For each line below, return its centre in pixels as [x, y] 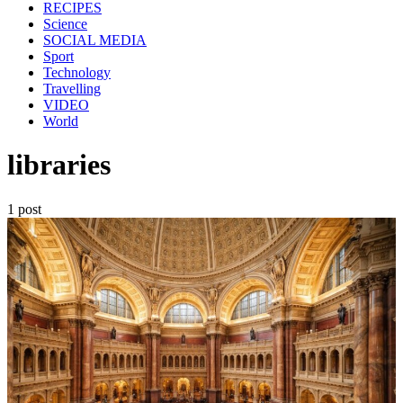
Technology [77, 72]
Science [65, 23]
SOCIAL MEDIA [95, 40]
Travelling [72, 88]
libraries [59, 165]
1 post [24, 209]
